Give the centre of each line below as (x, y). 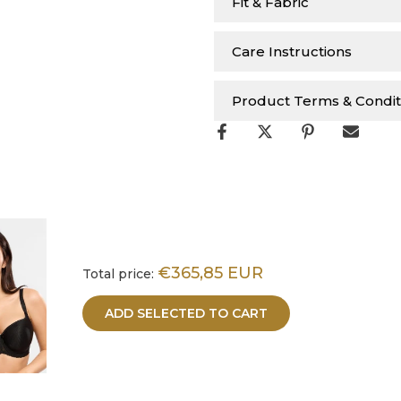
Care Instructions (292, 51)
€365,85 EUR (211, 273)
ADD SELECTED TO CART (186, 314)
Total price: (118, 274)
